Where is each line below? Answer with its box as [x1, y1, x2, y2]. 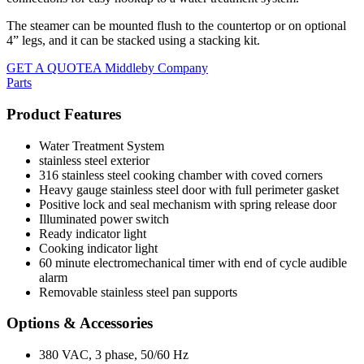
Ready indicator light [39, 226, 146, 240]
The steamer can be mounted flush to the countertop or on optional [6, 19, 346, 33]
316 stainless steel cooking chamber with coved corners [39, 167, 323, 182]
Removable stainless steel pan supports [39, 284, 237, 299]
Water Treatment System [39, 138, 164, 153]
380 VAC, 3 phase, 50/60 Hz [39, 348, 188, 362]
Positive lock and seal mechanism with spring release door [39, 197, 336, 211]
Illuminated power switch [39, 211, 169, 226]
